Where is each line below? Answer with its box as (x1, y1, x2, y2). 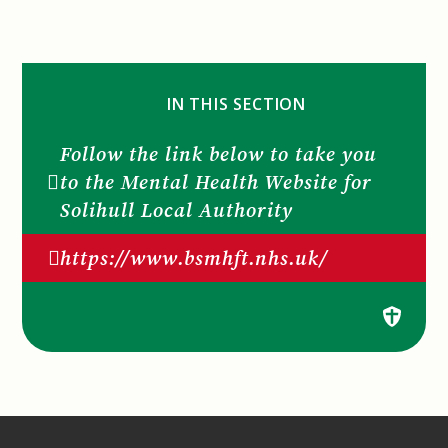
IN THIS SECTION (167, 92, 306, 115)
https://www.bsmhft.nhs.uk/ (60, 243, 329, 272)
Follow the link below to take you (60, 139, 378, 168)
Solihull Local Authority (60, 195, 294, 224)
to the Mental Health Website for (60, 167, 373, 196)
